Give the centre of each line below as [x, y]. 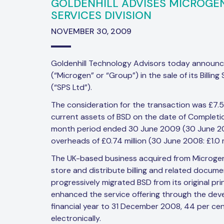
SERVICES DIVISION [101, 15]
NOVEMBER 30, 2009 [91, 31]
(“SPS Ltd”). [71, 87]
